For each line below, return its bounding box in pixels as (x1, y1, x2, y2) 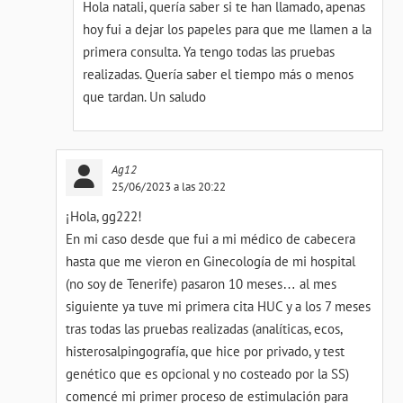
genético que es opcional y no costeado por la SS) (65, 365, 349, 382)
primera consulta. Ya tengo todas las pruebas (83, 43, 336, 60)
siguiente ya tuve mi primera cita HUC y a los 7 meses (65, 298, 371, 315)
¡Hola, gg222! (65, 208, 142, 225)
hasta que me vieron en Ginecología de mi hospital (65, 253, 355, 270)
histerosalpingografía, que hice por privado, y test (65, 343, 345, 360)
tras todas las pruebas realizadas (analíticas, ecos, (65, 320, 342, 337)
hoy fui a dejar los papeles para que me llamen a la (83, 21, 372, 38)
